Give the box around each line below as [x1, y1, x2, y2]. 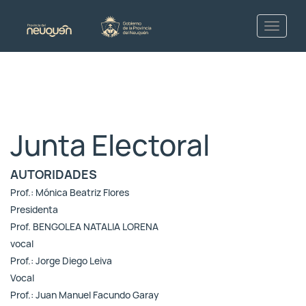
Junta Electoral [10, 126, 210, 165]
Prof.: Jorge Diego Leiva [10, 255, 112, 267]
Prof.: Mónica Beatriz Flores [10, 186, 129, 199]
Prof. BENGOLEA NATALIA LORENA [10, 221, 158, 233]
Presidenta [10, 204, 58, 216]
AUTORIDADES [10, 167, 97, 182]
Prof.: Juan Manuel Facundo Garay [10, 289, 159, 301]
